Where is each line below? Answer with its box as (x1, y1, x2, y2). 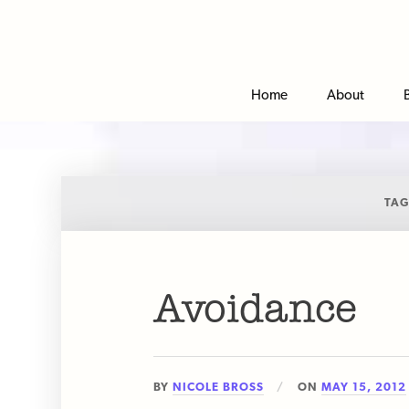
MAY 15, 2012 (321, 379, 407, 393)
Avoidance (153, 290, 358, 331)
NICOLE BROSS (173, 379, 265, 393)
